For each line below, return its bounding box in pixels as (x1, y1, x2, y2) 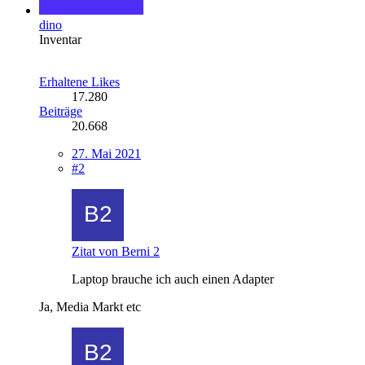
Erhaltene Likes (39, 74, 120, 89)
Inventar (39, 32, 81, 46)
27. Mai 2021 (72, 146, 141, 161)
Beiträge (39, 103, 82, 118)
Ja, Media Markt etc (39, 299, 141, 314)
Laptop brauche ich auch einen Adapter (72, 271, 274, 286)
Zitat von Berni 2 (72, 244, 160, 258)
